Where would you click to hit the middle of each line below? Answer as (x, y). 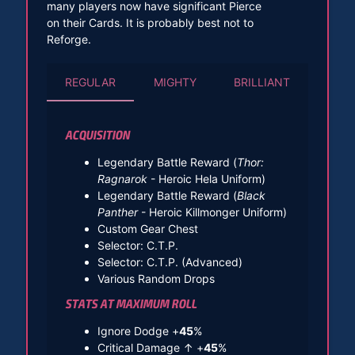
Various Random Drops (156, 279)
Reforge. (69, 40)
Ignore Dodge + (138, 331)
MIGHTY (175, 82)
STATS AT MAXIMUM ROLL (131, 305)
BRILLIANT (261, 82)
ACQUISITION (97, 136)
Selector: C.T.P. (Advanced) (170, 262)
